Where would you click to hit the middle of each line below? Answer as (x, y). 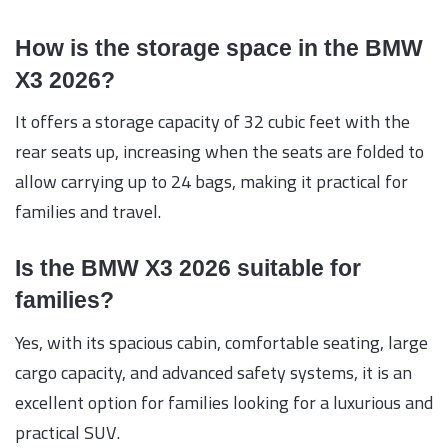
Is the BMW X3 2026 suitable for (188, 268)
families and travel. (88, 212)
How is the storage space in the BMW (219, 47)
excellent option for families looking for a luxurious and (224, 402)
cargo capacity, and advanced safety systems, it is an (213, 372)
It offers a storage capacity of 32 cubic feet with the (212, 122)
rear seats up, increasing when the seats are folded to (219, 152)
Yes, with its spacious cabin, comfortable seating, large (221, 342)
